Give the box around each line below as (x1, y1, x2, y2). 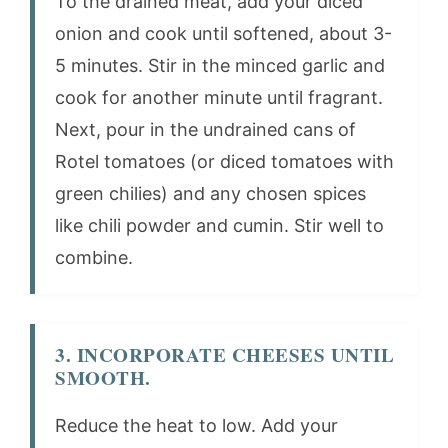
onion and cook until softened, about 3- (55, 22, 392, 44)
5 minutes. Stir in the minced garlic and (55, 54, 385, 76)
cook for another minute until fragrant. (55, 86, 383, 108)
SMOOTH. (55, 363, 151, 392)
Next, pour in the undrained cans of (55, 118, 356, 140)
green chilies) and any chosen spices (55, 182, 366, 204)
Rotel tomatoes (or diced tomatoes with (55, 150, 394, 172)
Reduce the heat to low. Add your (55, 414, 338, 436)
